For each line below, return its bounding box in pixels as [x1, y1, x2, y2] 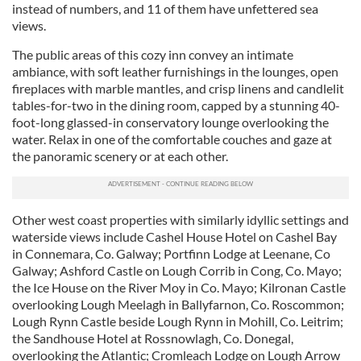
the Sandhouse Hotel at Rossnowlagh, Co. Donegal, [12, 330, 293, 346]
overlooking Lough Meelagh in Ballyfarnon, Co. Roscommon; [12, 297, 344, 312]
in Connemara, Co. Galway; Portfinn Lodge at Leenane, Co [12, 246, 330, 261]
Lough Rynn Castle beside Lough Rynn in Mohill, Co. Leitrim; [12, 313, 343, 329]
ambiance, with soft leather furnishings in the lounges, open [12, 64, 338, 79]
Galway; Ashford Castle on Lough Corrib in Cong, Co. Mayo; [12, 263, 342, 278]
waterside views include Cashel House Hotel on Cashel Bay [12, 229, 337, 244]
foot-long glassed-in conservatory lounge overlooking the [12, 114, 329, 130]
